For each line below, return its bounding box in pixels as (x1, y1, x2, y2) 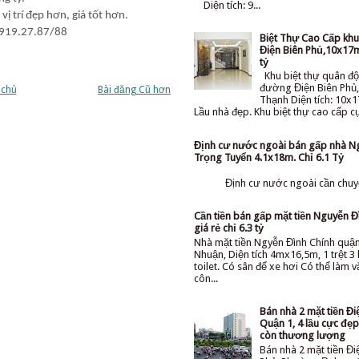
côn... (194, 272, 218, 285)
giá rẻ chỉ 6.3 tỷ (194, 222, 264, 235)
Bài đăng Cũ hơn (98, 83, 171, 95)
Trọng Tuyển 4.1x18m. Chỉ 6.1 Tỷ (194, 151, 344, 163)
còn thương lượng (260, 329, 346, 342)
